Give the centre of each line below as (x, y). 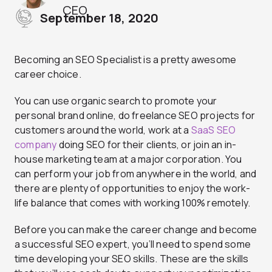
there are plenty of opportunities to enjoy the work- (133, 189)
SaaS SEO (213, 130)
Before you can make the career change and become (136, 230)
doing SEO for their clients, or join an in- (147, 145)
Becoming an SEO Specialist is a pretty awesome (126, 60)
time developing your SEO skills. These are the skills (132, 259)
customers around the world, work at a (103, 130)
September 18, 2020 (100, 18)
